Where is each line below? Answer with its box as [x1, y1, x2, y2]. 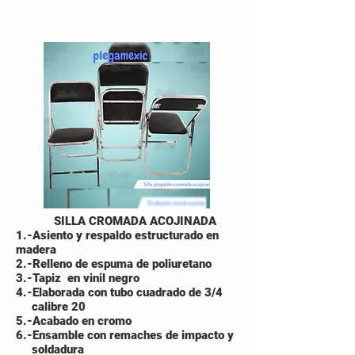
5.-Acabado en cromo [16, 314, 132, 328]
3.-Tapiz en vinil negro [16, 271, 139, 285]
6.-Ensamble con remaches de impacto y [16, 328, 237, 342]
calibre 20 [16, 300, 86, 314]
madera [16, 242, 56, 257]
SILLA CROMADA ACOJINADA [16, 214, 216, 228]
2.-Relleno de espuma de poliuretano [16, 257, 212, 271]
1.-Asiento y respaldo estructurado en [16, 228, 219, 242]
